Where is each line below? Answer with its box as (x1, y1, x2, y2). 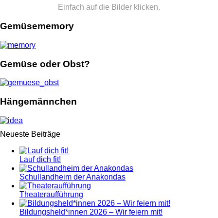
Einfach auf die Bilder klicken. (58, 3, 160, 12)
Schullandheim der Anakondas (19, 172, 126, 181)
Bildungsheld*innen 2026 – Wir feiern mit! (19, 207, 163, 216)
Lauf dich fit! (19, 155, 61, 163)
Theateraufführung (19, 190, 83, 199)
